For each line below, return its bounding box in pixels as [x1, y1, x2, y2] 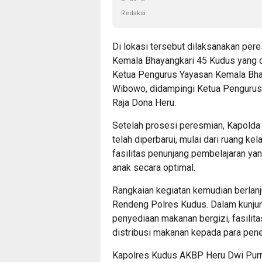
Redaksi [121, 9, 146, 18]
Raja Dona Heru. [112, 97, 176, 109]
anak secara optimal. [112, 162, 195, 174]
